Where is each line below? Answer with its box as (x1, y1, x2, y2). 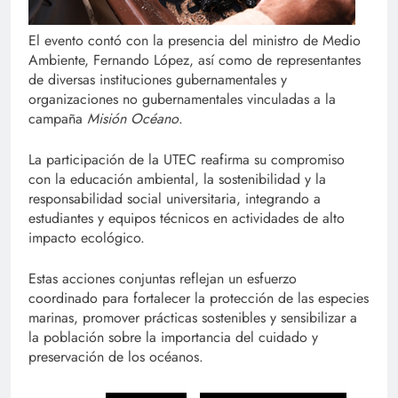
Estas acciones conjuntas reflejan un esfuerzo (28, 268, 297, 290)
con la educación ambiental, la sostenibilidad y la (28, 169, 326, 190)
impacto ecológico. (28, 227, 145, 249)
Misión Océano (87, 108, 179, 130)
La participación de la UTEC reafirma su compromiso (28, 149, 345, 171)
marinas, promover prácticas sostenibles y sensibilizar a (28, 307, 357, 329)
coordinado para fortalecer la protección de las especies (28, 288, 369, 309)
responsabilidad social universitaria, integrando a (28, 188, 321, 210)
